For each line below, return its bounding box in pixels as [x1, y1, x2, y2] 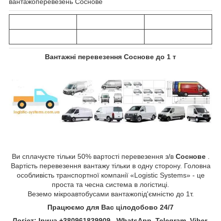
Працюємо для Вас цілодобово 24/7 [47, 203, 174, 212]
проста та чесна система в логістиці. [52, 181, 169, 189]
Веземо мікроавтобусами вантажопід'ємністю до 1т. [27, 190, 194, 198]
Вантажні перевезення [45, 52, 124, 61]
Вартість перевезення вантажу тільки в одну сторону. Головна [10, 162, 211, 170]
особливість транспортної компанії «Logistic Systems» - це [16, 171, 205, 180]
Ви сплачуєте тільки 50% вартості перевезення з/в [11, 152, 176, 161]
